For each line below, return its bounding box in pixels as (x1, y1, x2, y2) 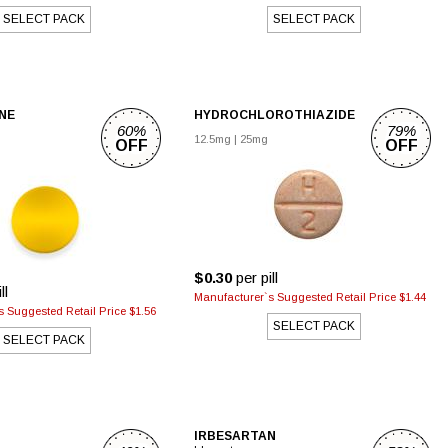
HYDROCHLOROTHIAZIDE (194, 108, 355, 122)
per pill (232, 269, 278, 286)
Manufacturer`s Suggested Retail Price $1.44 (194, 291, 426, 303)
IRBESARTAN (194, 429, 276, 443)
